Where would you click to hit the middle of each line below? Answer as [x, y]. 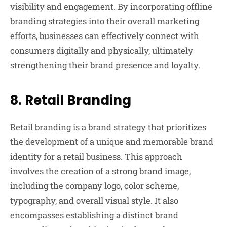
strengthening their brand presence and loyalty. [105, 65]
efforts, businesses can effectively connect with [105, 36]
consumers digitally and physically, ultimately [102, 51]
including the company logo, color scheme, [94, 186]
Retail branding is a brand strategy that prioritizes [108, 127]
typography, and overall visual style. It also [94, 201]
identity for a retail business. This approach [96, 157]
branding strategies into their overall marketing [105, 21]
